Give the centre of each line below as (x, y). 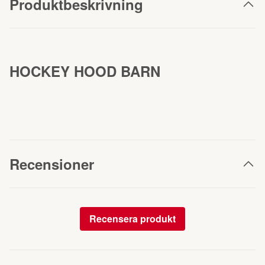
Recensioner (52, 164)
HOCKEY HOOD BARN (85, 71)
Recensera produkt (132, 219)
